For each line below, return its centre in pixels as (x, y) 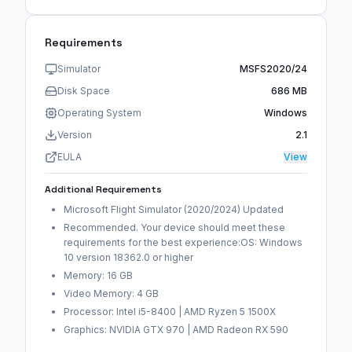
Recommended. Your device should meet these (174, 227)
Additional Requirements (103, 189)
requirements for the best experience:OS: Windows (183, 242)
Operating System (99, 112)
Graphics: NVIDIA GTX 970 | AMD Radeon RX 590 (176, 329)
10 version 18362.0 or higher (128, 257)
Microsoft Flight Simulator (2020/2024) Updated (174, 209)
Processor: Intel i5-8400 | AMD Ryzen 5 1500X (170, 311)
